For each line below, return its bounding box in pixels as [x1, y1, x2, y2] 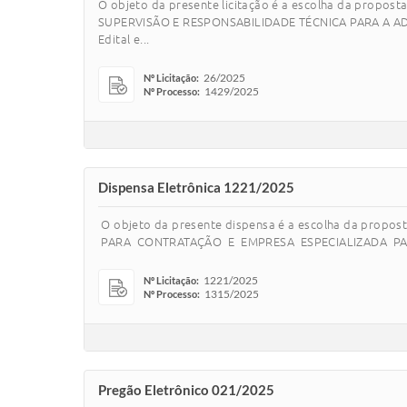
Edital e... [98, 33, 150, 45]
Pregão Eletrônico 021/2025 [98, 382, 274, 398]
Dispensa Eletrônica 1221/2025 [98, 179, 294, 195]
